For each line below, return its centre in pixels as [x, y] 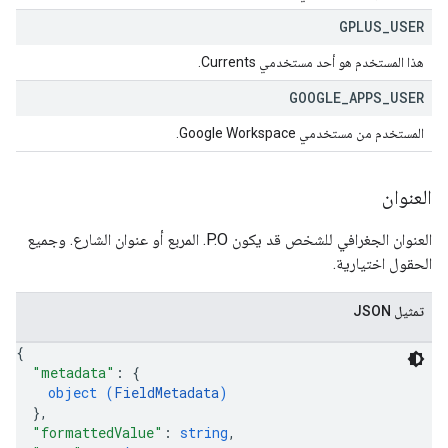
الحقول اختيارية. [382, 263]
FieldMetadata [166, 392]
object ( [81, 392]
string [204, 432]
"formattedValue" [97, 432]
